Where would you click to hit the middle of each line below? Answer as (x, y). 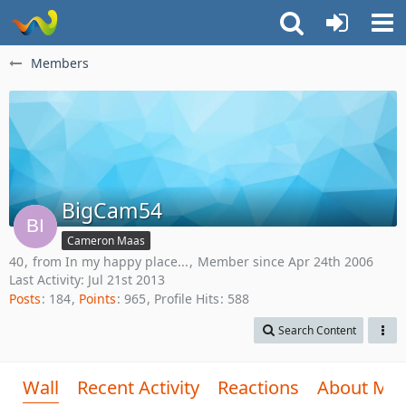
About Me (358, 388)
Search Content (317, 331)
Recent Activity (138, 388)
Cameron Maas (106, 241)
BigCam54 (112, 210)
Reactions (258, 388)
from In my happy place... (111, 261)
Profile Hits (187, 299)
